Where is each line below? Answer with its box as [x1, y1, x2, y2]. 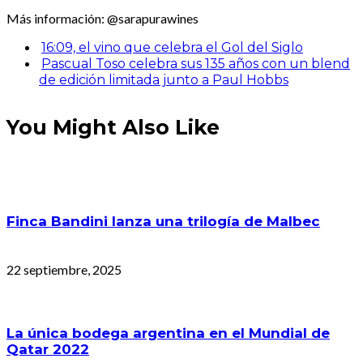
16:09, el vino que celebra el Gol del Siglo [41, 40, 303, 56]
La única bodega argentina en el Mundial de [6, 324, 330, 341]
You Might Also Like [6, 114, 220, 139]
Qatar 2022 [6, 340, 89, 357]
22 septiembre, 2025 [6, 261, 122, 277]
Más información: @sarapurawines [6, 11, 199, 27]
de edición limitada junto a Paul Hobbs [39, 72, 288, 88]
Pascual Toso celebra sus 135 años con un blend [41, 56, 350, 72]
